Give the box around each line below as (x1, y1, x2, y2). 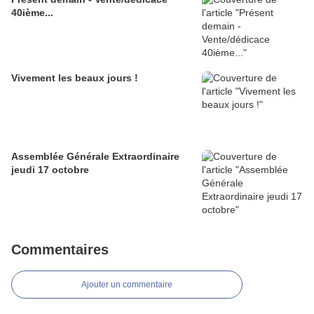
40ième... (11, 7, 53, 19)
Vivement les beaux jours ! (11, 72, 138, 84)
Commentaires (11, 242, 109, 258)
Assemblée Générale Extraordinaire (11, 151, 179, 163)
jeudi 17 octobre (11, 164, 89, 176)
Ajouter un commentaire (81, 280, 172, 290)
